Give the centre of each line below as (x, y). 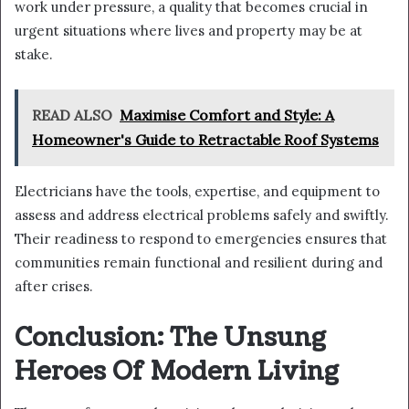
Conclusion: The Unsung (170, 338)
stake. (34, 55)
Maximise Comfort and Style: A (227, 115)
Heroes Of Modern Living (177, 372)
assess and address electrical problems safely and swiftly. (202, 215)
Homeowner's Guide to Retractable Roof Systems (205, 140)
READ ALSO (72, 115)
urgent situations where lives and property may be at (189, 31)
